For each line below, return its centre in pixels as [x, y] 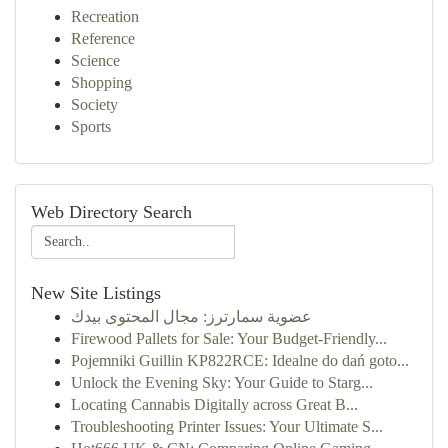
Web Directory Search [111, 212]
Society [94, 104]
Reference [103, 38]
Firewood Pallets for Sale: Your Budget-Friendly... [229, 338]
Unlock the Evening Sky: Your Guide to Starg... [222, 382]
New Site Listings [96, 293]
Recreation [105, 16]
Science [95, 60]
